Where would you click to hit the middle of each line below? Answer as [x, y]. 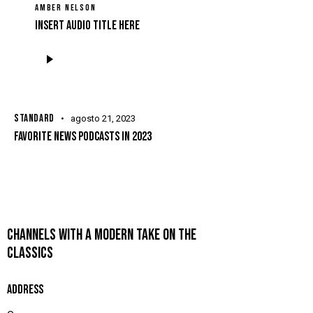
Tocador [53, 45]
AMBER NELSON [66, 8]
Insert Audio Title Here [87, 25]
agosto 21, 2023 [103, 118]
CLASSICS [30, 253]
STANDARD [34, 118]
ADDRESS [25, 289]
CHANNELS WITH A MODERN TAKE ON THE [102, 235]
